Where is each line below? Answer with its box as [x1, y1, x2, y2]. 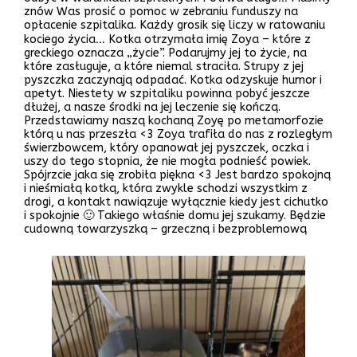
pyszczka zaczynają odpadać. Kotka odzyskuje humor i [24, 73, 322, 87]
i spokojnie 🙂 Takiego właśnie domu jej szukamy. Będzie [24, 208, 326, 222]
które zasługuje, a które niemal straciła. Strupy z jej [24, 59, 304, 73]
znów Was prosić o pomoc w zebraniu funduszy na [24, 4, 298, 18]
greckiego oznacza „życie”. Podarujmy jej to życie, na [24, 45, 307, 60]
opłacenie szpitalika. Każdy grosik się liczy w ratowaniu [24, 18, 325, 32]
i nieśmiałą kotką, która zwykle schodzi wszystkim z [24, 181, 308, 195]
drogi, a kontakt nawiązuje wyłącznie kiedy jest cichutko [24, 194, 328, 209]
